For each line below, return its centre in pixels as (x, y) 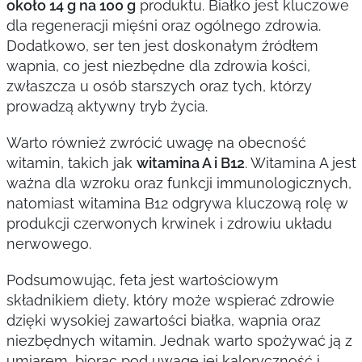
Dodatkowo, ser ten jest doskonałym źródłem (162, 46)
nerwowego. (48, 244)
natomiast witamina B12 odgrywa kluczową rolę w (177, 203)
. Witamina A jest (300, 163)
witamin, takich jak (71, 163)
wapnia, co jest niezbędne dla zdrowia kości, (158, 66)
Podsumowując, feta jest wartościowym (142, 280)
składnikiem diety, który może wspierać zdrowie (170, 300)
